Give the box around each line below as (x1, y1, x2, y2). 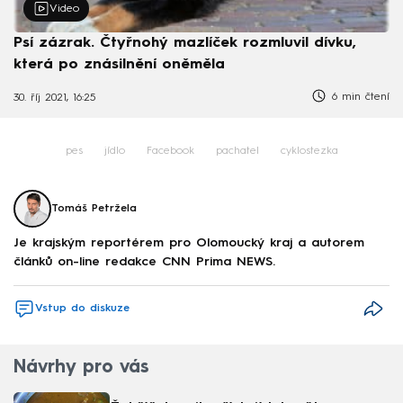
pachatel (215, 145, 259, 157)
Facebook (146, 145, 194, 157)
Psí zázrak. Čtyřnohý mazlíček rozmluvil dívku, (13, 35, 356, 50)
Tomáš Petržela (51, 202, 137, 214)
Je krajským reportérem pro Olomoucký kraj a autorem (13, 237, 364, 250)
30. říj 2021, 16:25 (13, 93, 95, 104)
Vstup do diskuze (35, 303, 130, 315)
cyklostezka (280, 145, 338, 157)
